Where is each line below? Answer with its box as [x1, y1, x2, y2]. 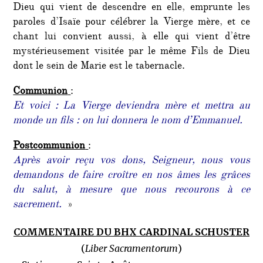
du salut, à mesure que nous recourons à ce [13, 182, 250, 199]
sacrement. [13, 197, 62, 214]
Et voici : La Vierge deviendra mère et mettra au [13, 98, 250, 115]
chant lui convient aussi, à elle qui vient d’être [13, 29, 250, 46]
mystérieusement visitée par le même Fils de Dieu [13, 43, 250, 60]
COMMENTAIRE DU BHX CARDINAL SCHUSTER [14, 225, 249, 238]
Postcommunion [13, 138, 86, 155]
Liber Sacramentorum [85, 242, 178, 254]
